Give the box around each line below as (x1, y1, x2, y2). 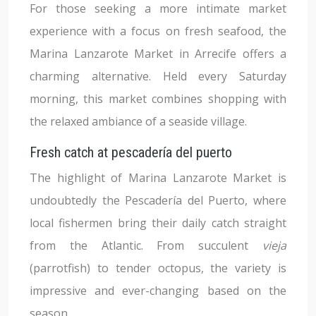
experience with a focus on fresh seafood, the (30, 23, 286, 39)
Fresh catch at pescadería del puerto (30, 144, 232, 161)
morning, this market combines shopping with (30, 91, 286, 107)
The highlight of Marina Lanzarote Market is (30, 170, 286, 186)
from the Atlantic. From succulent (30, 238, 262, 253)
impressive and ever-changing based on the (30, 283, 286, 298)
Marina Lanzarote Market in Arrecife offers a (30, 46, 286, 61)
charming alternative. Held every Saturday (30, 68, 286, 84)
